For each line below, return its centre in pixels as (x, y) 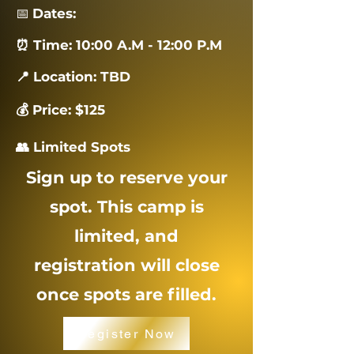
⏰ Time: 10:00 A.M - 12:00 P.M (119, 45)
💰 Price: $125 (60, 110)
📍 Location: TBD (73, 77)
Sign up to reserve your (126, 177)
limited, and (126, 236)
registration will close (126, 265)
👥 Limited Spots (73, 147)
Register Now (126, 333)
